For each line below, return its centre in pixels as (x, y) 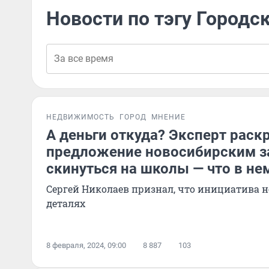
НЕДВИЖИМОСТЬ (80, 117)
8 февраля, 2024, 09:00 (86, 245)
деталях (66, 203)
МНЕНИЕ (168, 117)
